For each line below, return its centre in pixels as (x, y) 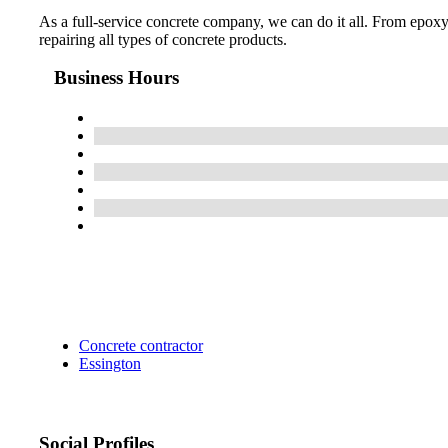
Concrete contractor (141, 346)
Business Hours (116, 78)
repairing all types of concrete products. (163, 39)
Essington (110, 364)
